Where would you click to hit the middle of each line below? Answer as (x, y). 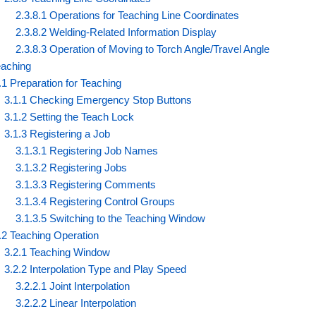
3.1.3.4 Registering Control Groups (96, 201)
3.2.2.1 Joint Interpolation (73, 286)
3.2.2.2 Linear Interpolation (76, 303)
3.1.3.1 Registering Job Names (87, 150)
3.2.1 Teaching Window (57, 252)
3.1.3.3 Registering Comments (86, 184)
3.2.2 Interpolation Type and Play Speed (96, 269)
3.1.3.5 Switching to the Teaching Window (111, 218)
